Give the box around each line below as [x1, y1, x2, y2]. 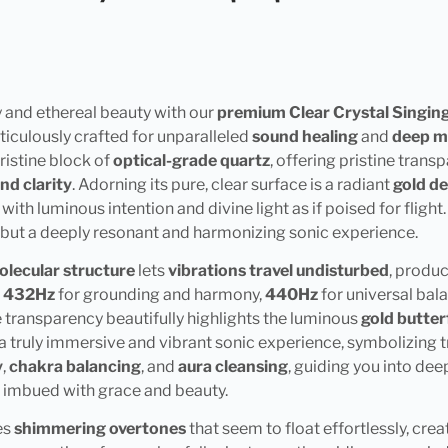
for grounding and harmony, [54, 284, 265, 304]
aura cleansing [177, 356, 288, 376]
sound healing [251, 126, 358, 146]
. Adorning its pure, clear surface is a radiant [71, 174, 393, 194]
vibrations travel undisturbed [167, 260, 389, 280]
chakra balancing [8, 356, 141, 376]
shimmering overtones [13, 419, 186, 439]
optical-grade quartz [112, 150, 270, 170]
